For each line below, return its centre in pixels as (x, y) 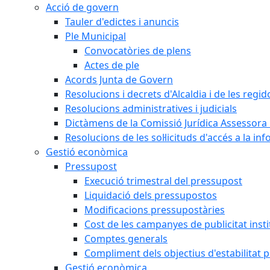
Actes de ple (112, 65)
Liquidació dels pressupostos (151, 195)
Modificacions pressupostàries (155, 210)
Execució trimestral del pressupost (163, 181)
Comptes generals (126, 239)
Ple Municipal (96, 36)
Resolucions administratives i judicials (151, 108)
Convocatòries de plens (138, 51)
